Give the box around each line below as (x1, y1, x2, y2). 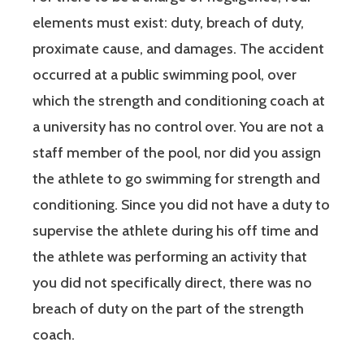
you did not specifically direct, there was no (32, 274, 312, 292)
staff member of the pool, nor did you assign (32, 144, 321, 162)
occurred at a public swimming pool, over (32, 66, 297, 84)
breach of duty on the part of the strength (32, 300, 304, 318)
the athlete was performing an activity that (32, 248, 307, 266)
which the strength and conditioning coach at (32, 92, 325, 110)
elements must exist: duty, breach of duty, (32, 14, 304, 32)
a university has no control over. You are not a (32, 118, 323, 136)
